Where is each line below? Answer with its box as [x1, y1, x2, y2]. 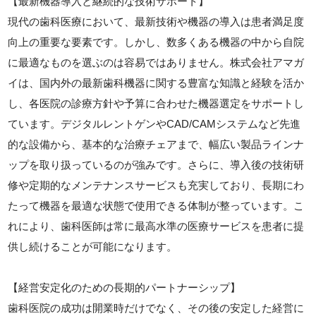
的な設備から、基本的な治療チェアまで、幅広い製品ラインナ [8, 138, 305, 150]
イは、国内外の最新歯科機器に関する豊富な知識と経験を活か [8, 77, 305, 89]
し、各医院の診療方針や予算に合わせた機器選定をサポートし [8, 97, 305, 109]
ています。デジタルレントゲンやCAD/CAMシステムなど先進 [8, 118, 301, 130]
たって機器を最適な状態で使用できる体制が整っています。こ [8, 200, 305, 212]
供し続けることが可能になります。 [8, 241, 178, 253]
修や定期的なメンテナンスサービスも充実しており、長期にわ [8, 179, 305, 191]
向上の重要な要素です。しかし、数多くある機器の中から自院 [8, 36, 305, 48]
